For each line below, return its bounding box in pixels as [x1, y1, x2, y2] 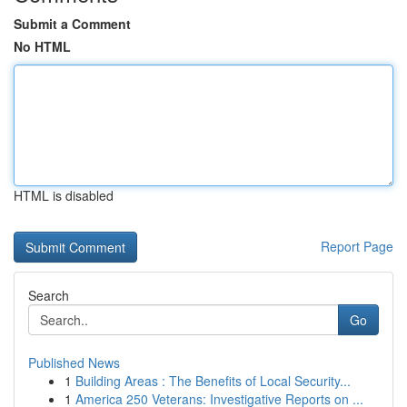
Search [28, 286, 69, 304]
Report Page [321, 237, 393, 255]
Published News [28, 353, 120, 372]
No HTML [14, 37, 71, 55]
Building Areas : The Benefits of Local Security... [75, 372, 351, 390]
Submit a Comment [14, 15, 131, 33]
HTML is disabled [14, 186, 114, 204]
